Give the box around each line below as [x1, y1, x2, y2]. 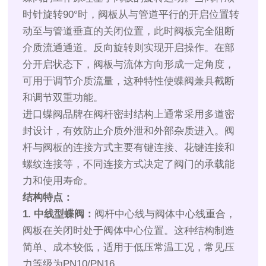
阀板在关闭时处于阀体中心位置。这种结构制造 [23, 225, 235, 237]
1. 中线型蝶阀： [23, 208, 95, 220]
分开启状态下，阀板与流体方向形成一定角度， [23, 59, 235, 71]
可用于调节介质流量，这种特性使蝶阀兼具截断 [23, 75, 235, 87]
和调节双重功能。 [23, 92, 104, 104]
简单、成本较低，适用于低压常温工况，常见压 [23, 242, 235, 254]
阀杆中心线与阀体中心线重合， [94, 208, 236, 220]
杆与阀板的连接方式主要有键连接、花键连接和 [23, 142, 235, 154]
